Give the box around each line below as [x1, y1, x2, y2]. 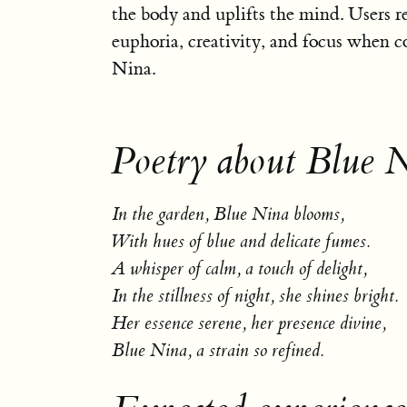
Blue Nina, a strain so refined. [111, 338, 324, 362]
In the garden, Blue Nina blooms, [111, 202, 344, 226]
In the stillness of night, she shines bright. [111, 283, 399, 308]
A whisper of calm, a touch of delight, [111, 256, 367, 281]
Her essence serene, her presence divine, [111, 311, 386, 335]
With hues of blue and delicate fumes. [111, 229, 371, 253]
